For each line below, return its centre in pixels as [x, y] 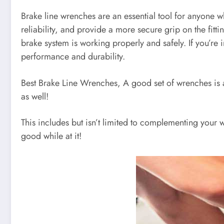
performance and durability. [73, 57]
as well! [35, 96]
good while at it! [51, 136]
